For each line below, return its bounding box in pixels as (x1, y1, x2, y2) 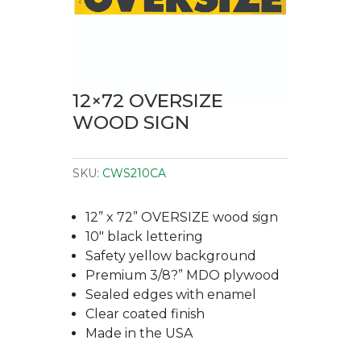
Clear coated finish (85, 306, 205, 322)
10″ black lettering (85, 229, 203, 244)
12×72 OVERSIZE (72, 89, 223, 112)
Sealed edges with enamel (85, 287, 256, 302)
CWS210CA (102, 166, 166, 180)
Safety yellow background (85, 248, 256, 263)
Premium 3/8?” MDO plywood (85, 268, 280, 283)
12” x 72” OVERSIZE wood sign (85, 210, 278, 225)
